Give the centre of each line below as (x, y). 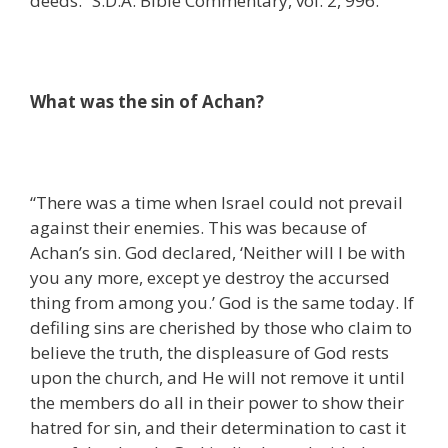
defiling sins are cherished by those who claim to (221, 328)
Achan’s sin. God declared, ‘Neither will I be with (217, 253)
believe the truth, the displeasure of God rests (209, 353)
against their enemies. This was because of (198, 228)
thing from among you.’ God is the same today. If (222, 303)
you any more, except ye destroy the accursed (210, 278)
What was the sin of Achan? (147, 102)
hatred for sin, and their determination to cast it (218, 428)
